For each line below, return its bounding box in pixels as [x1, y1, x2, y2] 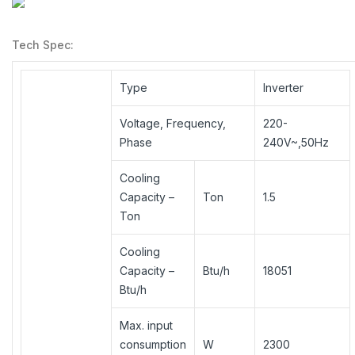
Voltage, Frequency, [120, 116, 226, 130]
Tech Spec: [12, 37, 74, 52]
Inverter [263, 80, 303, 94]
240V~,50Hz [263, 135, 329, 149]
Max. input [120, 318, 173, 332]
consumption [120, 337, 186, 351]
